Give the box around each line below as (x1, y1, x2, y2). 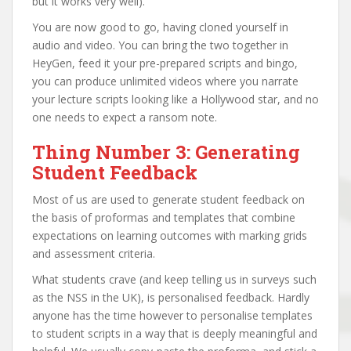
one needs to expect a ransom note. (32, 109, 217, 125)
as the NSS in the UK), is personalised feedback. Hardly (32, 289, 309, 305)
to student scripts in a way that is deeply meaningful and (32, 325, 317, 341)
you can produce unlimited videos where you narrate (32, 73, 299, 89)
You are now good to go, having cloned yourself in (32, 19, 288, 34)
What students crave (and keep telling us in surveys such (32, 271, 317, 287)
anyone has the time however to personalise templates (32, 307, 313, 323)
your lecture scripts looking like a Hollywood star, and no (32, 91, 319, 107)
